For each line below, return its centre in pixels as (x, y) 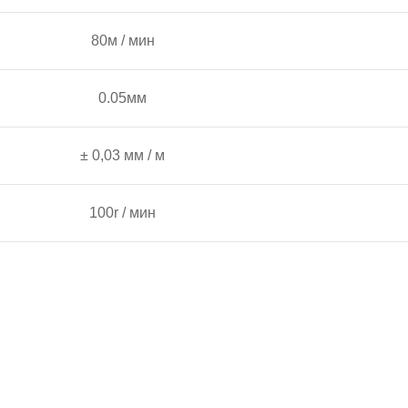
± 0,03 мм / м (122, 155)
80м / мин (122, 41)
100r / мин (122, 213)
